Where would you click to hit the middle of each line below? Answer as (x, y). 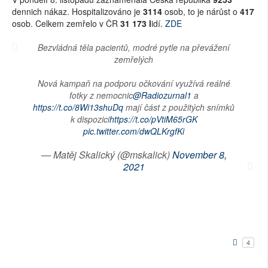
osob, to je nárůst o (201, 11)
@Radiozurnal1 (162, 95)
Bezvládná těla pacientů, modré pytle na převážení (134, 47)
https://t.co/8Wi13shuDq (78, 107)
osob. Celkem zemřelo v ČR (66, 23)
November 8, (199, 154)
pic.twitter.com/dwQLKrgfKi (134, 131)
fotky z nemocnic (101, 95)
